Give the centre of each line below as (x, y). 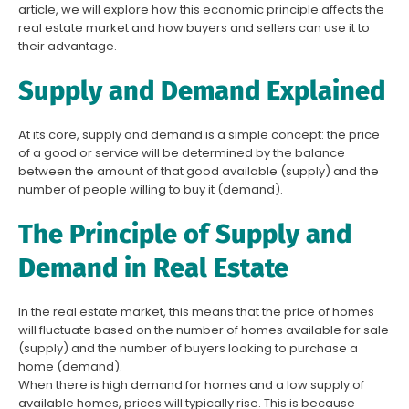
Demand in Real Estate (153, 268)
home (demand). (70, 367)
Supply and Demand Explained (202, 91)
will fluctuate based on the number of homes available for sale (204, 330)
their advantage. (68, 47)
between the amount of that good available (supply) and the (199, 172)
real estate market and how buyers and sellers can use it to (194, 28)
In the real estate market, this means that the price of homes (196, 312)
